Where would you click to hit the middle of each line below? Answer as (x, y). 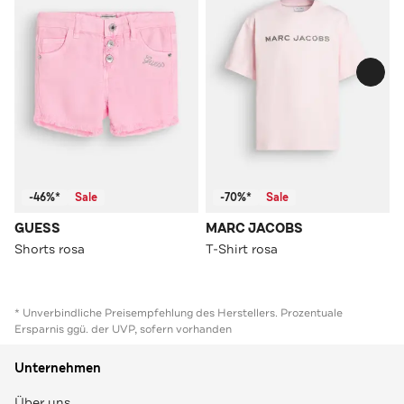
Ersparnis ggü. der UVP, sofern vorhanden (123, 329)
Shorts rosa (50, 248)
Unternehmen (58, 368)
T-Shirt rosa (242, 248)
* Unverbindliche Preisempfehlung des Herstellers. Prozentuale (179, 312)
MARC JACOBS (254, 228)
